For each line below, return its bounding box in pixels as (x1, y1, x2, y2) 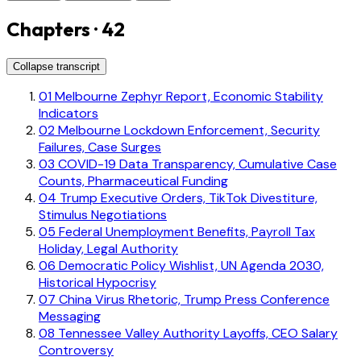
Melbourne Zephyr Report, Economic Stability (52, 87, 323, 105)
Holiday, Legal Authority (39, 239, 178, 257)
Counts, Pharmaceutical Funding (39, 172, 228, 189)
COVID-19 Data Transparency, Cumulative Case (55, 155, 337, 172)
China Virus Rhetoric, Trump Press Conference (56, 290, 330, 308)
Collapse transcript (13, 60, 100, 73)
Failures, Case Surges (39, 138, 161, 156)
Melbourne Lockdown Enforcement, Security (55, 121, 320, 139)
